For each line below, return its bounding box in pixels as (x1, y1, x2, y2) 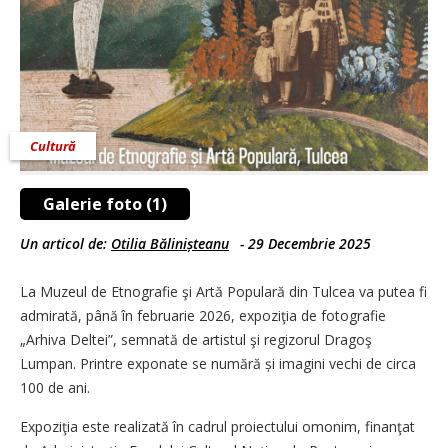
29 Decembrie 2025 (248, 233, 371, 253)
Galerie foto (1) (43, 192, 167, 215)
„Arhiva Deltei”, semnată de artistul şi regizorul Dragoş (20, 329, 372, 349)
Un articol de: (20, 233, 111, 253)
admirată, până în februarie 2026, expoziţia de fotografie (20, 305, 386, 325)
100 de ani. (20, 377, 94, 397)
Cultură (30, 136, 76, 155)
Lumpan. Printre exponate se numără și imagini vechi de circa (20, 353, 416, 373)
